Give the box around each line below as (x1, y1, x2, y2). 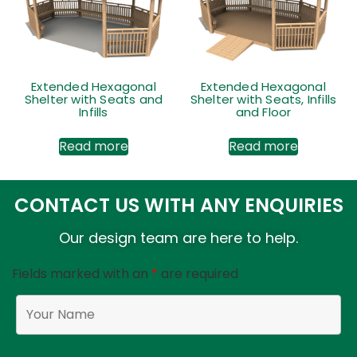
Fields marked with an (12, 264, 151, 283)
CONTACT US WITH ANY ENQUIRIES (14, 191, 343, 218)
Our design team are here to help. (59, 227, 298, 248)
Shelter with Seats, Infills (190, 91, 337, 108)
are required (158, 264, 238, 283)
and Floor (235, 104, 292, 121)
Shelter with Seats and (24, 91, 163, 108)
